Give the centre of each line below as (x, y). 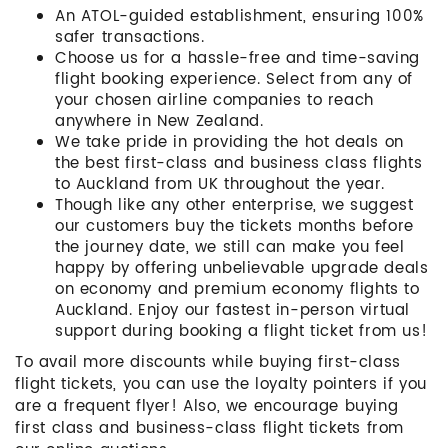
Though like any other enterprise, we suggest (234, 205)
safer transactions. (130, 37)
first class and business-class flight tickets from (210, 428)
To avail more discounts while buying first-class (208, 362)
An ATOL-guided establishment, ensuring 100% (239, 16)
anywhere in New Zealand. (159, 121)
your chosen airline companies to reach (214, 100)
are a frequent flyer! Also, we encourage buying (207, 406)
